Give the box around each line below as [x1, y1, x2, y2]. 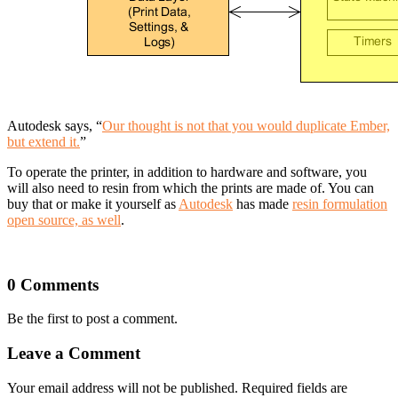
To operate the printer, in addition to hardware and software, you [7, 163, 367, 179]
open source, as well [7, 211, 121, 227]
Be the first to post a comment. [7, 311, 178, 327]
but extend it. [7, 133, 80, 149]
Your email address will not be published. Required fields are [7, 379, 347, 395]
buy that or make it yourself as [7, 195, 179, 211]
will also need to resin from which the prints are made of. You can [7, 179, 374, 195]
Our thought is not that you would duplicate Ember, [102, 117, 390, 133]
